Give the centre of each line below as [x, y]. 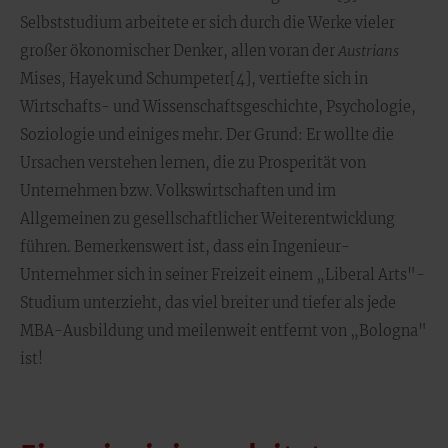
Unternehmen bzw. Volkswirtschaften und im [178, 191]
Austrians [368, 51]
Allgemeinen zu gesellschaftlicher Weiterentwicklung [207, 219]
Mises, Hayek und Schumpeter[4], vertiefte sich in [194, 79]
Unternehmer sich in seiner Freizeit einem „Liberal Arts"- [222, 275]
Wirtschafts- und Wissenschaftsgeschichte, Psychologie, [218, 107]
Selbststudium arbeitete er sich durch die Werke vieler [207, 23]
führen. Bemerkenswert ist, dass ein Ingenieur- [185, 247]
